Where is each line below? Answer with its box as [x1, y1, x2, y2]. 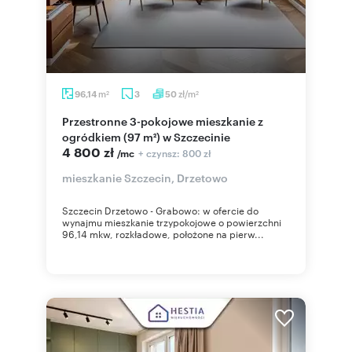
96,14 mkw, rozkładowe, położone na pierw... [62, 226, 264, 240]
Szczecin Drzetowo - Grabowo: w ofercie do [62, 203, 258, 217]
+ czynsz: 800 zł [138, 145, 211, 159]
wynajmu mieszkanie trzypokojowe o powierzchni [62, 214, 281, 229]
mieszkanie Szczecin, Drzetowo [62, 170, 228, 185]
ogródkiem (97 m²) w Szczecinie [62, 129, 230, 144]
